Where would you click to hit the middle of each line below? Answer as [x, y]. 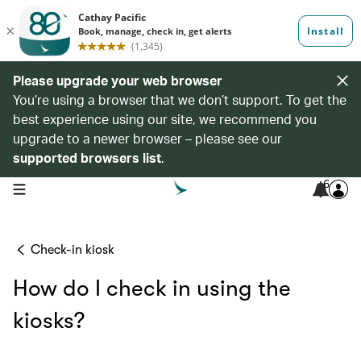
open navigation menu [63, 188]
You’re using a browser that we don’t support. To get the [180, 100]
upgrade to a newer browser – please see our [147, 138]
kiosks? [49, 321]
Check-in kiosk [73, 250]
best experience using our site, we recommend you [165, 119]
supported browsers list [87, 158]
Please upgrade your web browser [118, 80]
